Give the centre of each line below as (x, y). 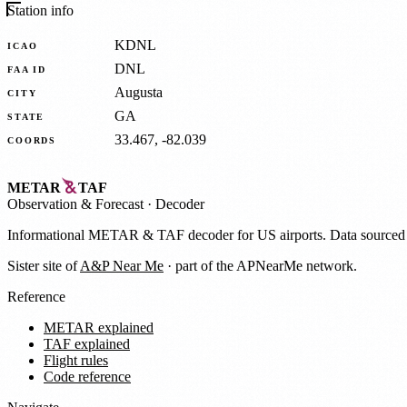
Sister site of (44, 265)
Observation (44, 203)
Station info (40, 11)
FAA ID (27, 69)
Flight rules (76, 360)
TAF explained (87, 343)
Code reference (87, 376)
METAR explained (99, 327)
